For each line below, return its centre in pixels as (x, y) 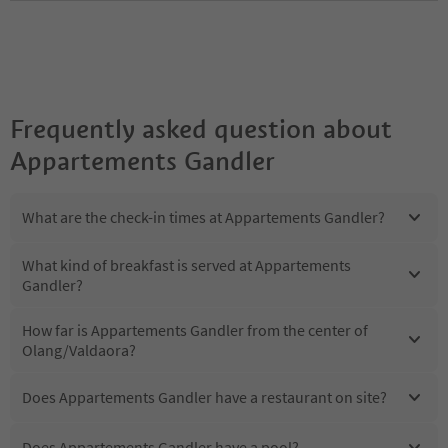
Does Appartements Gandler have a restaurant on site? (204, 397)
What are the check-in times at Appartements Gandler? (203, 217)
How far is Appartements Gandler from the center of (195, 329)
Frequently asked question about (201, 128)
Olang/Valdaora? (79, 349)
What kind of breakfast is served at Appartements (186, 264)
